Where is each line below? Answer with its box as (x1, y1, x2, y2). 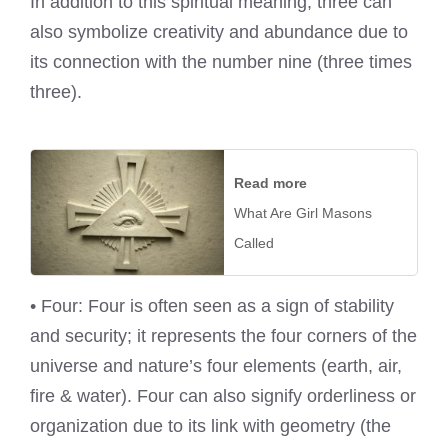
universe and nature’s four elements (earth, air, (30, 356, 402, 377)
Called (234, 234, 274, 251)
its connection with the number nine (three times (30, 52, 412, 73)
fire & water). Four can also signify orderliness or (30, 386, 416, 407)
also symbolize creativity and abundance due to (30, 22, 408, 43)
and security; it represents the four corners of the (30, 326, 417, 347)
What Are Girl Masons (234, 204, 372, 221)
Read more (234, 174, 307, 191)
